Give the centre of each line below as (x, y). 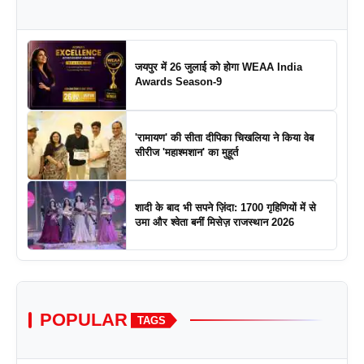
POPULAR (84, 320)
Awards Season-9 (178, 82)
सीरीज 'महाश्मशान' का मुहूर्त (186, 152)
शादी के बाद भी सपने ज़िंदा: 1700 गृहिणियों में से (225, 208)
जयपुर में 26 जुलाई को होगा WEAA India (218, 67)
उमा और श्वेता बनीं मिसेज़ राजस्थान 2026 (214, 223)
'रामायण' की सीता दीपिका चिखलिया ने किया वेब (224, 137)
